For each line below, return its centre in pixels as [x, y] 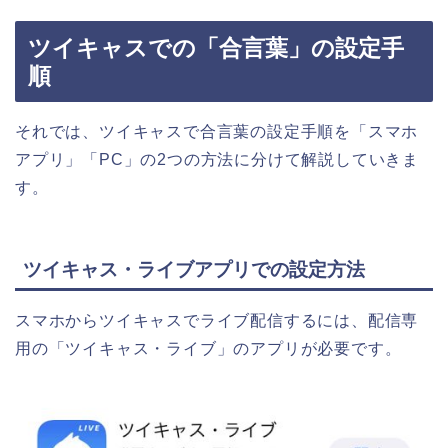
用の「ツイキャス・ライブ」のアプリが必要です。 [208, 349]
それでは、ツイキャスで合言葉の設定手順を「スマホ [217, 131]
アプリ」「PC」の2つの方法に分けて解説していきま [217, 159]
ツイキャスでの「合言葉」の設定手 [216, 47]
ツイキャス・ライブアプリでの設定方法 [194, 270]
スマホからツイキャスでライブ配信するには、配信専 [217, 321]
